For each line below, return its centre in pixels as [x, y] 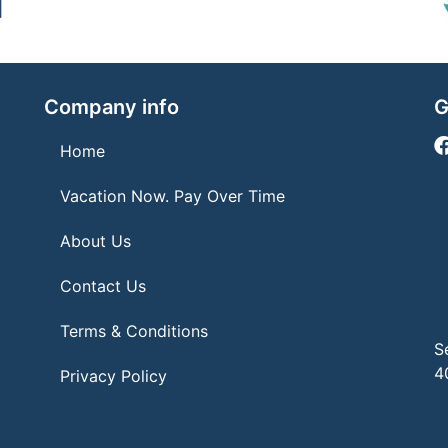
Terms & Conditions [134, 330]
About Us [95, 240]
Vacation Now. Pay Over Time [172, 195]
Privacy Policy [113, 375]
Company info [111, 106]
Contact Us [103, 285]
